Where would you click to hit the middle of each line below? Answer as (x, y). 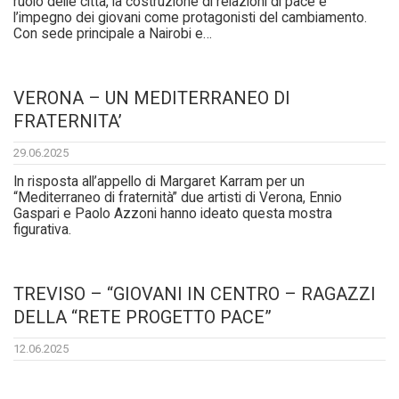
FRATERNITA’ (68, 122)
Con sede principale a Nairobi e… (113, 34)
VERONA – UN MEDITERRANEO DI (152, 98)
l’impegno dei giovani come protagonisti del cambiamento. (190, 18)
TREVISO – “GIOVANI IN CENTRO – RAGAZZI (195, 294)
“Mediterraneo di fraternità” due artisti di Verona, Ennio (178, 198)
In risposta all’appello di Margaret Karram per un (159, 182)
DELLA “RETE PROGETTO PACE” (142, 318)
